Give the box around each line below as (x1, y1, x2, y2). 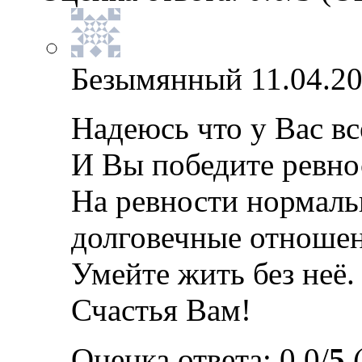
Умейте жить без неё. (71, 256, 355, 291)
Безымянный (71, 61, 242, 96)
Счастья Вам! (71, 293, 251, 327)
